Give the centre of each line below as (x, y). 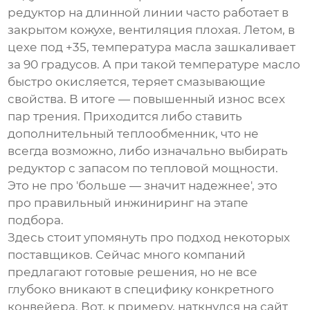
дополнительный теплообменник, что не (134, 134)
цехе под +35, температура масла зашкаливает (152, 47)
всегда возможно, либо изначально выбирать (148, 151)
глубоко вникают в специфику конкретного (141, 290)
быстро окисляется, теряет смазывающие (137, 82)
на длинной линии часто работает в (177, 13)
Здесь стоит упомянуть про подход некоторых (149, 238)
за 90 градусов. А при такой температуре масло (154, 65)
